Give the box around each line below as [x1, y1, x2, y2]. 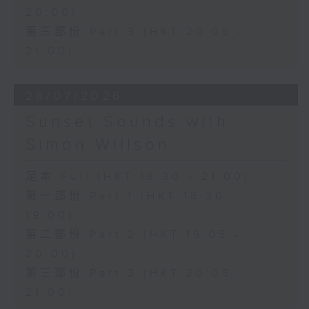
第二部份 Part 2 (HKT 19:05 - [25, 228, 241, 241]
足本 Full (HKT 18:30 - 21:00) [25, 170, 250, 183]
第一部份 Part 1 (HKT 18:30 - [25, 189, 239, 203]
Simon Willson [25, 134, 170, 154]
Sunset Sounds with [25, 112, 229, 132]
